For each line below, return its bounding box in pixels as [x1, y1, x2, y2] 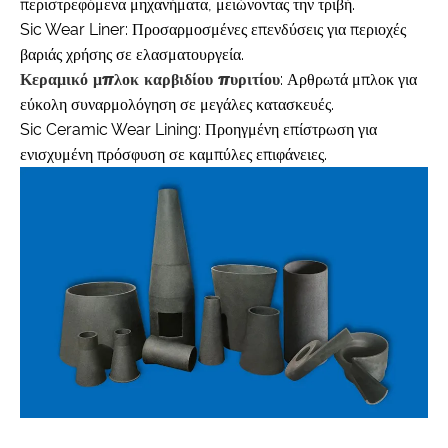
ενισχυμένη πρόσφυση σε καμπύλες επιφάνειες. [20, 145, 327, 165]
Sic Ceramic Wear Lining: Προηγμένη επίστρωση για [20, 120, 377, 140]
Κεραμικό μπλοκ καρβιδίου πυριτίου [20, 70, 280, 90]
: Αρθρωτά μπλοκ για [280, 70, 417, 90]
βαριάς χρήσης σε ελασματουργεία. [20, 45, 244, 65]
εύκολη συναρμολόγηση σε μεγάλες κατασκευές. [20, 95, 334, 115]
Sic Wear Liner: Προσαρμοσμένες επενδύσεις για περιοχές [20, 20, 406, 40]
